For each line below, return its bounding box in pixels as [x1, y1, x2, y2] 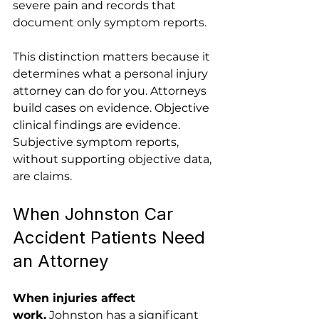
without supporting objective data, [13, 152, 214, 166]
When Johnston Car [13, 204, 178, 224]
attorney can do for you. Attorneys [13, 84, 209, 98]
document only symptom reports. [13, 16, 206, 29]
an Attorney [13, 251, 108, 271]
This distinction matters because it [13, 50, 213, 63]
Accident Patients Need [13, 227, 210, 248]
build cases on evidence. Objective [13, 101, 212, 115]
